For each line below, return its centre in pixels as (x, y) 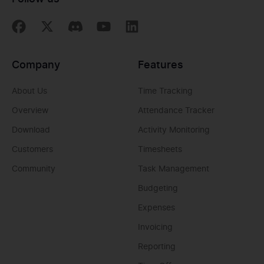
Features (161, 66)
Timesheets (160, 150)
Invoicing (155, 228)
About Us (29, 92)
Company (36, 66)
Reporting (157, 247)
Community (34, 169)
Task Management (174, 169)
